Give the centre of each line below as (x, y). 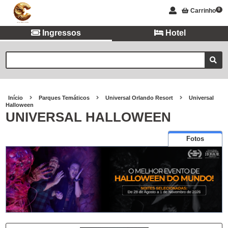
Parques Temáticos (64, 98)
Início (16, 98)
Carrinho (203, 11)
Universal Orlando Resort (139, 98)
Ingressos (61, 33)
